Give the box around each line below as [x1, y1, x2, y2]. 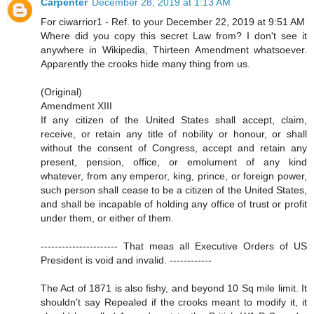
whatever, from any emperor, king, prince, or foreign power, [41, 170, 307, 182]
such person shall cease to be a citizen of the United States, [41, 184, 307, 196]
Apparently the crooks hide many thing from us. [41, 58, 250, 70]
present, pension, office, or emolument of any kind [41, 156, 307, 168]
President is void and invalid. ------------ [41, 254, 212, 266]
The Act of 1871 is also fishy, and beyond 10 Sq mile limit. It [41, 282, 307, 294]
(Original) [41, 86, 82, 98]
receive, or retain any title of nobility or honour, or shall [41, 128, 307, 140]
